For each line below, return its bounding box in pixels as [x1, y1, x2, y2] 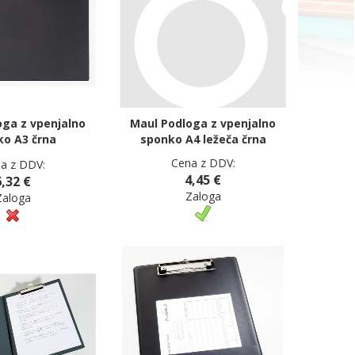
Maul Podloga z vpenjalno [130, 116, 276, 131]
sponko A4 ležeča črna [139, 132, 266, 147]
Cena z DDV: [170, 155, 235, 170]
